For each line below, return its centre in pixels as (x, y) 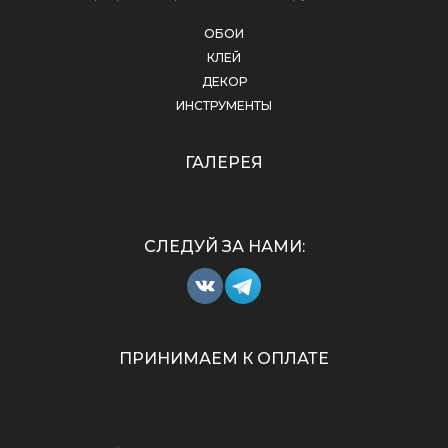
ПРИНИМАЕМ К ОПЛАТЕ (224, 359)
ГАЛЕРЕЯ (224, 163)
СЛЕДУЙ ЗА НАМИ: (224, 247)
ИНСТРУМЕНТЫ (224, 106)
